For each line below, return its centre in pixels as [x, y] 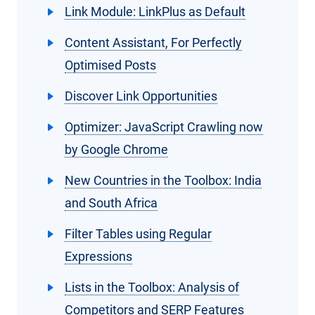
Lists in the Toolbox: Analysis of [152, 288]
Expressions [98, 257]
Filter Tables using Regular [138, 234]
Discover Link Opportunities [141, 96]
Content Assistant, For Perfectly [153, 43]
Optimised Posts [110, 65]
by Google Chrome [116, 150]
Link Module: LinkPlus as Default [155, 12]
